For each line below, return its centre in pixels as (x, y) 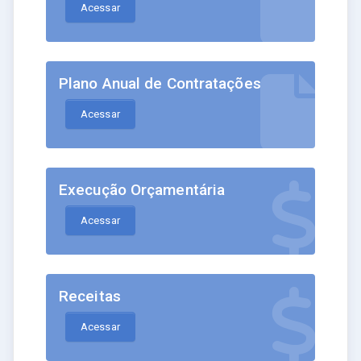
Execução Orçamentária (142, 190)
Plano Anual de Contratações (160, 84)
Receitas (90, 297)
